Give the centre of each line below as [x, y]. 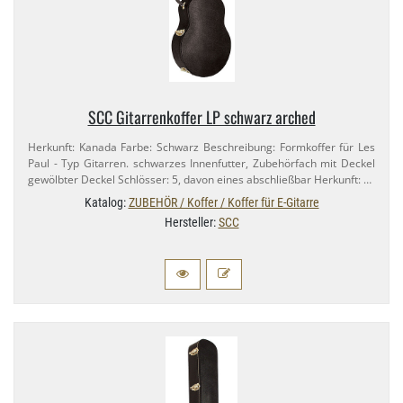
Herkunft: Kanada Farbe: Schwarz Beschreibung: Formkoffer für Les [201, 148]
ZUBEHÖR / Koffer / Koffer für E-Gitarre [224, 203]
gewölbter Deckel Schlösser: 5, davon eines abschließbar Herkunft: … [200, 180]
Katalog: [106, 203]
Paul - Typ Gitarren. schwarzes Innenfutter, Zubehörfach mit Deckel [201, 164]
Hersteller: [191, 223]
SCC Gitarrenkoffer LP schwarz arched [201, 117]
